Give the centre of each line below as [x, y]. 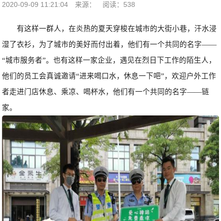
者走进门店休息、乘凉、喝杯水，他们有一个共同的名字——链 [106, 92]
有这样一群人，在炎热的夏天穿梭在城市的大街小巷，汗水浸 [116, 29]
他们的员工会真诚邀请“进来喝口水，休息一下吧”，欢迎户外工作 [109, 76]
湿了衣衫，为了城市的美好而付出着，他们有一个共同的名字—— [110, 44]
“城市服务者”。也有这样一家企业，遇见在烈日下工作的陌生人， [109, 60]
